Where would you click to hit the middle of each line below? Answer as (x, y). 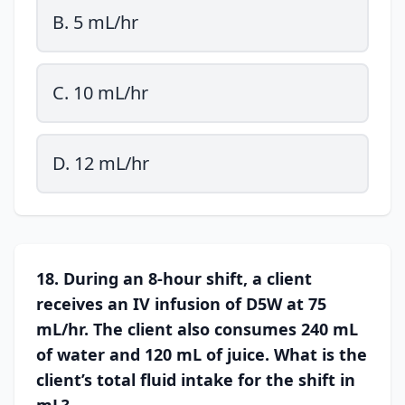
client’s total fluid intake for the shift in (196, 380)
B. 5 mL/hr (95, 22)
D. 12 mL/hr (101, 163)
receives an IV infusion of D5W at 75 (181, 304)
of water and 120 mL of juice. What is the (202, 354)
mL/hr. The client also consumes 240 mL (197, 329)
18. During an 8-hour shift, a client (174, 278)
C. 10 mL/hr (100, 93)
